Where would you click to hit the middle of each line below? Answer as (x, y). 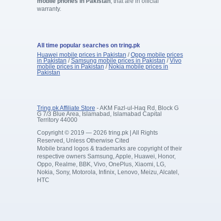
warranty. (49, 9)
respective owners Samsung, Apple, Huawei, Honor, (106, 157)
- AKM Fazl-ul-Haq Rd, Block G (137, 108)
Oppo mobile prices (157, 55)
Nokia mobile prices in (138, 67)
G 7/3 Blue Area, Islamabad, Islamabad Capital (99, 114)
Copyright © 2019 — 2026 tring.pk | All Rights (97, 133)
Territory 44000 (57, 120)
